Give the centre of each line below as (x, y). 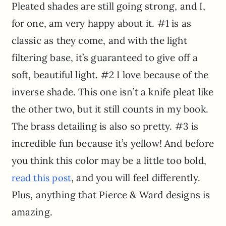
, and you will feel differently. (136, 178)
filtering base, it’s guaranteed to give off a (104, 58)
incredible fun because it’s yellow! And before (112, 144)
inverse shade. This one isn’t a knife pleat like (112, 92)
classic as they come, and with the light (99, 41)
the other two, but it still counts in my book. (110, 109)
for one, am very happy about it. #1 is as (101, 23)
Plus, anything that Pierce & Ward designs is (111, 195)
